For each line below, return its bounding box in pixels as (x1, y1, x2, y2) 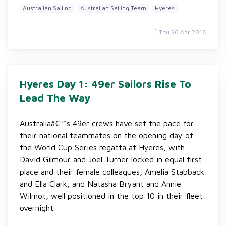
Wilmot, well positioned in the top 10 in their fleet (20, 191, 203, 200)
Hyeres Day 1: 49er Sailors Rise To (20, 78, 191, 90)
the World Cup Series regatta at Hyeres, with (20, 143, 185, 152)
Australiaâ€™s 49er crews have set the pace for (20, 119, 194, 128)
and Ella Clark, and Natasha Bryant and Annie (20, 179, 181, 188)
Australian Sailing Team (80, 4, 146, 12)
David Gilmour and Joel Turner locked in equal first (20, 155, 202, 164)
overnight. (20, 203, 55, 212)
